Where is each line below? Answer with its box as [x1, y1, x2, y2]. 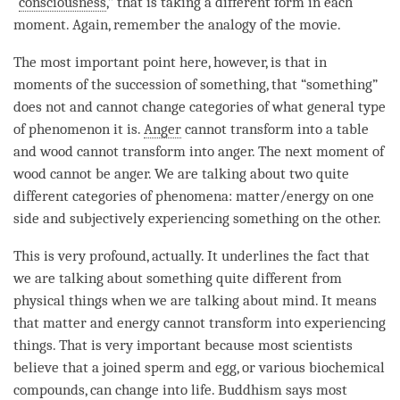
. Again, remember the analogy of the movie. [66, 15, 341, 33]
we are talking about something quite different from [13, 269, 342, 287]
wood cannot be [13, 164, 114, 182]
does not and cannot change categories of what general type [13, 97, 386, 115]
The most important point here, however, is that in [13, 53, 327, 71]
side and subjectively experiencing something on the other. [13, 209, 381, 227]
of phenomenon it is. [13, 120, 144, 137]
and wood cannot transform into [13, 142, 218, 160]
